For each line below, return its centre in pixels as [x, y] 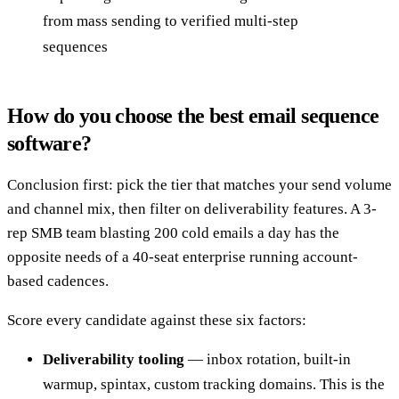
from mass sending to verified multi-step [171, 21]
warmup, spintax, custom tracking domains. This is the [214, 385]
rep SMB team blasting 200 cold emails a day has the [173, 233]
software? [49, 144]
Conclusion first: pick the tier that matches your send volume [199, 185]
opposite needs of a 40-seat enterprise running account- [183, 257]
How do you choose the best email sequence [193, 116]
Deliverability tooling [114, 360]
